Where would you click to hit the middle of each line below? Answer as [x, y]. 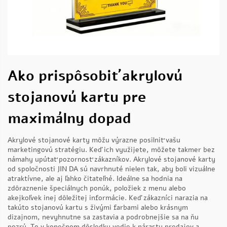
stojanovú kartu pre [77, 97]
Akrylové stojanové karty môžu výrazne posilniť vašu [94, 140]
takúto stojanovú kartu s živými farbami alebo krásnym [98, 207]
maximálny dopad [69, 119]
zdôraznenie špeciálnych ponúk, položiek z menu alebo [97, 188]
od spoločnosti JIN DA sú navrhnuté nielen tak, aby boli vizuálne [111, 169]
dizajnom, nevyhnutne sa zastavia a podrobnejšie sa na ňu [103, 217]
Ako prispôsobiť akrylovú [95, 76]
